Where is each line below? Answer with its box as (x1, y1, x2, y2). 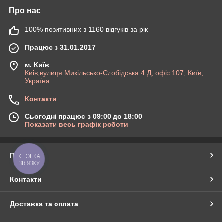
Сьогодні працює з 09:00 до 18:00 (25, 112, 142, 120)
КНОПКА (18, 152, 40, 160)
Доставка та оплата (10, 199, 78, 208)
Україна (25, 76, 50, 85)
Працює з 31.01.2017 (25, 43, 96, 51)
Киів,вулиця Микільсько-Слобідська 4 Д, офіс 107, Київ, (25, 68, 203, 77)
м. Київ (25, 60, 49, 69)
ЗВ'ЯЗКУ (18, 159, 40, 167)
